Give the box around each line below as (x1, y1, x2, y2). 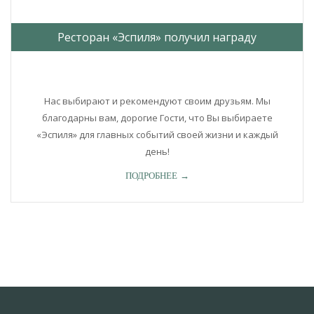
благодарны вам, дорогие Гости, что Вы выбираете (41, 111, 273, 124)
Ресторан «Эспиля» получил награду (57, 29, 257, 45)
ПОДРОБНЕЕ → (125, 169, 189, 182)
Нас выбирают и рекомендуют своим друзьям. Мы (43, 94, 271, 107)
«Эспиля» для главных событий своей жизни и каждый (36, 128, 278, 141)
